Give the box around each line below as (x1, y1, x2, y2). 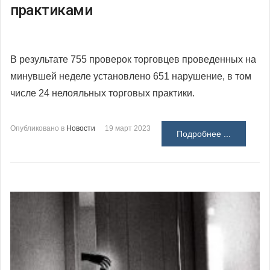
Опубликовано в (10, 124, 64, 133)
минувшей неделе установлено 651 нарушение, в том (10, 71, 251, 81)
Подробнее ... (177, 128, 231, 139)
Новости (66, 124, 95, 133)
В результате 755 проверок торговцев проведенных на (10, 54, 256, 64)
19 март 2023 (105, 124, 151, 133)
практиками (10, 1, 92, 19)
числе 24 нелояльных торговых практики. (10, 87, 195, 98)
